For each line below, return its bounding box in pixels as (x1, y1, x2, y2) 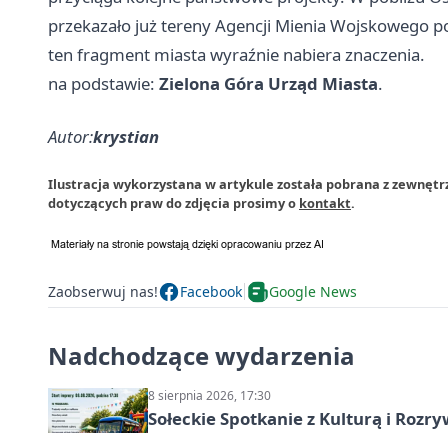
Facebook (180, 282, 242, 302)
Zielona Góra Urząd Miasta (159, 71, 378, 95)
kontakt (299, 193, 351, 212)
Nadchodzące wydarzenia (48, 338, 355, 372)
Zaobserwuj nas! (48, 282, 158, 302)
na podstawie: (48, 71, 159, 95)
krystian (93, 124, 159, 148)
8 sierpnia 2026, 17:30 (148, 386, 271, 404)
